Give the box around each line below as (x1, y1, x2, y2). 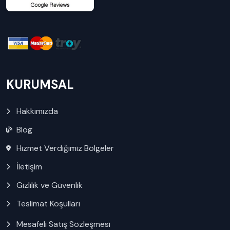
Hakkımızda (16, 105, 58, 117)
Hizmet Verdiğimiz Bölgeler (16, 142, 114, 154)
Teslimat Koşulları (16, 198, 80, 209)
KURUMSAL (6, 76, 74, 92)
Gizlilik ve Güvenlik (16, 179, 83, 190)
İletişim (16, 161, 42, 172)
